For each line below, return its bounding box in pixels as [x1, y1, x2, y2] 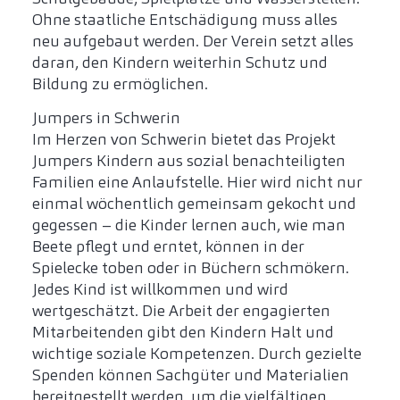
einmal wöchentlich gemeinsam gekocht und [32, 193, 356, 215]
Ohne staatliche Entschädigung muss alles [32, 9, 337, 31]
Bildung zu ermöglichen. [32, 73, 208, 96]
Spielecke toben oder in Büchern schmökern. [32, 257, 349, 279]
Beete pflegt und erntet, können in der [32, 236, 304, 258]
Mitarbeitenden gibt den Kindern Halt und [32, 321, 334, 344]
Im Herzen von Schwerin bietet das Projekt [32, 129, 336, 151]
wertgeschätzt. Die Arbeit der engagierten [32, 300, 330, 322]
